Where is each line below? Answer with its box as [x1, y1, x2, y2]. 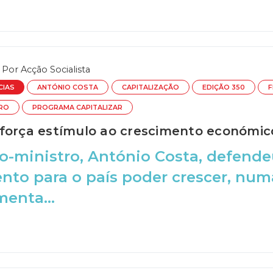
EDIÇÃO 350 [202, 83, 245, 92]
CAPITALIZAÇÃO [121, 83, 179, 92]
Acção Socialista [20, 64, 90, 76]
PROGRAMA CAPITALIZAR [32, 103, 123, 112]
